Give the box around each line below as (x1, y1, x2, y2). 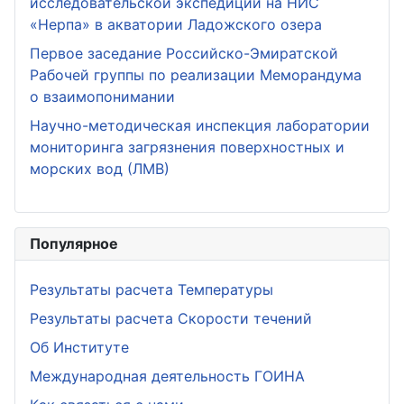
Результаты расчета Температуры (30, 280, 273, 298)
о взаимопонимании (30, 87, 175, 106)
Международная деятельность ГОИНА (30, 367, 305, 385)
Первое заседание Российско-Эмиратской (30, 44, 338, 62)
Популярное (30, 234, 118, 252)
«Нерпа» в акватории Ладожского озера (30, 15, 322, 33)
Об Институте (30, 338, 129, 356)
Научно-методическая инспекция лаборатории (30, 116, 370, 134)
